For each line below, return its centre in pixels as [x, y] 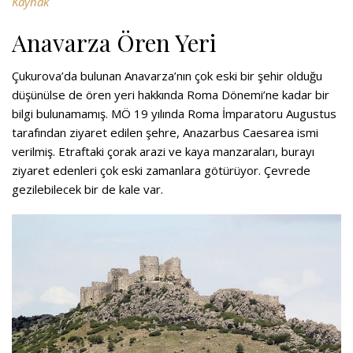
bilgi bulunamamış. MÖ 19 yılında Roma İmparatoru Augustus [174, 113]
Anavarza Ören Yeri [114, 42]
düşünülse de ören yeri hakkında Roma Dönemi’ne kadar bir [171, 94]
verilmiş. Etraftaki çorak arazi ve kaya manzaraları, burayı [163, 151]
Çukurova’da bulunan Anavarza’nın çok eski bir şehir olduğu [167, 75]
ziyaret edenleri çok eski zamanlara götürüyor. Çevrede [161, 170]
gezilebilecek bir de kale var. [87, 189]
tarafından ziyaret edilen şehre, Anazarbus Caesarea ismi [165, 132]
